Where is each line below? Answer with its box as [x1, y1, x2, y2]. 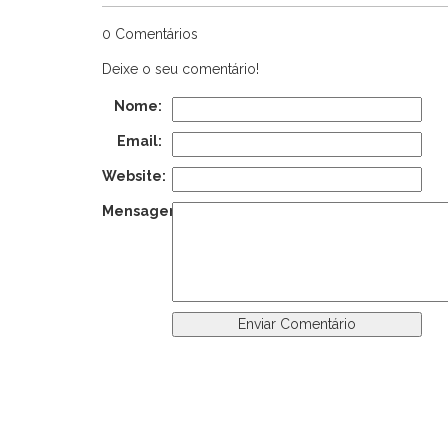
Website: [102, 167, 166, 184]
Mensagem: [102, 202, 187, 219]
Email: [117, 132, 162, 149]
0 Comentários [102, 25, 198, 42]
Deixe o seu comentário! [102, 60, 259, 77]
